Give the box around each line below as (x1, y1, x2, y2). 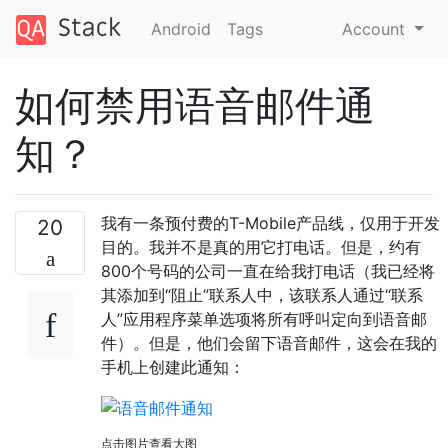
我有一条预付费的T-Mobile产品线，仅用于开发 (101, 212, 440, 233)
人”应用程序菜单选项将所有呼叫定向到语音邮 (101, 308, 427, 329)
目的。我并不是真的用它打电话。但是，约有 (101, 236, 421, 257)
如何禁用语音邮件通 (15, 80, 375, 130)
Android (150, 18, 211, 39)
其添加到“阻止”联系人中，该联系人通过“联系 (101, 284, 423, 305)
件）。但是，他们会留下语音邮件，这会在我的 (101, 332, 437, 353)
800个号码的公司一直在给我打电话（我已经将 (101, 260, 435, 281)
